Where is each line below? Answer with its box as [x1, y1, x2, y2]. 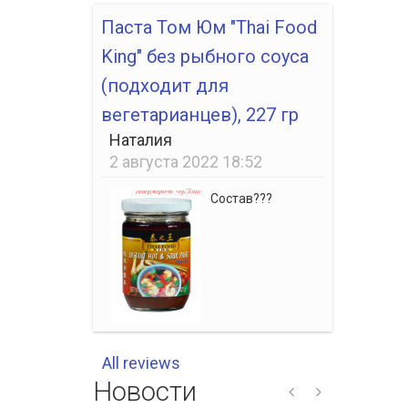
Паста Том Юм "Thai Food [101, 15, 317, 38]
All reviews [102, 353, 180, 373]
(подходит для [101, 74, 229, 97]
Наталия [109, 129, 172, 149]
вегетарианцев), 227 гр [101, 103, 299, 126]
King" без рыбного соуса [101, 45, 309, 67]
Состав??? [210, 191, 272, 207]
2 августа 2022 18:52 [109, 151, 262, 171]
